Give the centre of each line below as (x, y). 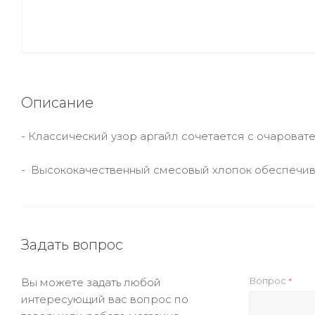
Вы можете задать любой (91, 282)
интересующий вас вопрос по (105, 299)
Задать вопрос (72, 245)
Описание (57, 103)
